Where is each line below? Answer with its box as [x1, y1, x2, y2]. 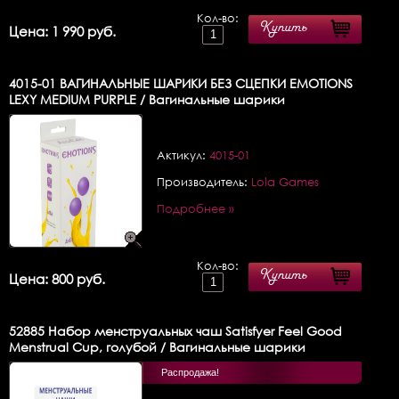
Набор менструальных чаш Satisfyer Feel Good [45, 322, 342, 338]
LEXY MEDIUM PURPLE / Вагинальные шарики [9, 91, 285, 107]
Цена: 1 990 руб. [9, 22, 116, 39]
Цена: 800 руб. [9, 270, 105, 287]
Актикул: [157, 147, 209, 162]
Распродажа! [161, 366, 219, 378]
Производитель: [157, 174, 251, 189]
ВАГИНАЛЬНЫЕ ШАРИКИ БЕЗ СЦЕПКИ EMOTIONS [56, 75, 353, 91]
